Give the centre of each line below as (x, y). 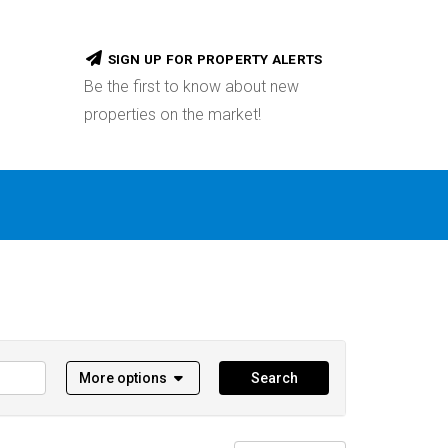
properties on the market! (172, 114)
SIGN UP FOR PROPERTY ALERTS (215, 59)
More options (122, 378)
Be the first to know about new (191, 86)
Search (274, 378)
